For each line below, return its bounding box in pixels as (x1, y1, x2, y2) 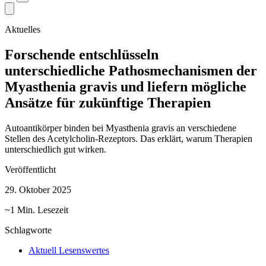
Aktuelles (5, 24, 40, 34)
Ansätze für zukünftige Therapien (5, 94, 211, 110)
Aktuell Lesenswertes (28, 245, 109, 255)
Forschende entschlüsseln (5, 46, 159, 62)
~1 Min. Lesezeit (5, 204, 68, 215)
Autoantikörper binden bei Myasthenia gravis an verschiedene (5, 122, 236, 133)
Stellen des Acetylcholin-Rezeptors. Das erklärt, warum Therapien (5, 133, 252, 144)
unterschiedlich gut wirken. (5, 144, 106, 154)
